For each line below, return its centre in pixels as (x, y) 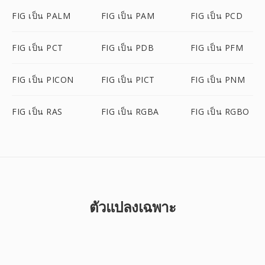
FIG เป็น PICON (43, 80)
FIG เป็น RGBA (130, 112)
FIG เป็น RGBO (220, 112)
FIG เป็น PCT (38, 48)
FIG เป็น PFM (217, 48)
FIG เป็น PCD (216, 16)
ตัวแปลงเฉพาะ (132, 207)
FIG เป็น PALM (41, 16)
